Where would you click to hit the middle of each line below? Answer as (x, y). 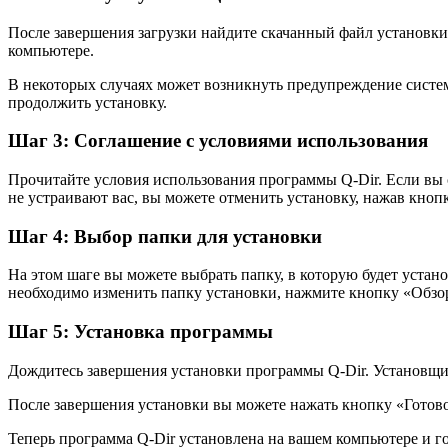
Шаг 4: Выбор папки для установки (165, 236)
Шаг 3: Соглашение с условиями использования (218, 141)
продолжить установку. (87, 102)
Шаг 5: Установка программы (140, 332)
